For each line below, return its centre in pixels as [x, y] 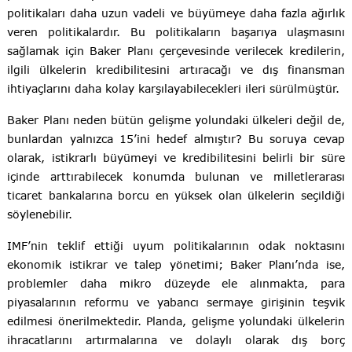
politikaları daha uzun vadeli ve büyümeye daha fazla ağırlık [176, 13]
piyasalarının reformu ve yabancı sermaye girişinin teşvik [176, 302]
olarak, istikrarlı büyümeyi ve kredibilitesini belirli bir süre [176, 157]
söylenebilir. [40, 214]
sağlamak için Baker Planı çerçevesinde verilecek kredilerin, [176, 50]
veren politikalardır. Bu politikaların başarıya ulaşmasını [176, 31]
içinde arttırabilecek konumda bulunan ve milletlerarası [176, 176]
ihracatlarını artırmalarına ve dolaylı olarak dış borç [176, 339]
